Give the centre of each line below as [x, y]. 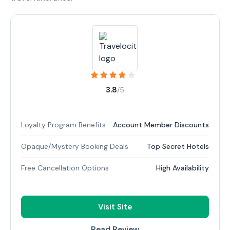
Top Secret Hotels [178, 146]
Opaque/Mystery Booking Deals [75, 146]
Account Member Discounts [161, 125]
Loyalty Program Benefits [63, 125]
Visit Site [115, 207]
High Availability [183, 168]
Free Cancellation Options [65, 168]
